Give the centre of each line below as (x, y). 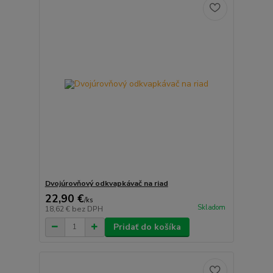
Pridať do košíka (147, 227)
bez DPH (87, 209)
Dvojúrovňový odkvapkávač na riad (106, 183)
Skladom (211, 207)
